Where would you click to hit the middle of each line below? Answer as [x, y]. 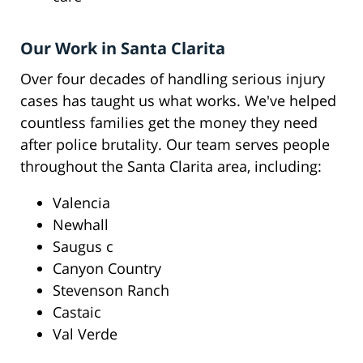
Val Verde [85, 334]
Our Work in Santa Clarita [123, 49]
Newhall [81, 225]
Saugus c [83, 247]
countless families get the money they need [169, 123]
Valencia [81, 203]
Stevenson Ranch [111, 290]
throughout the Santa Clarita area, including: [171, 167]
